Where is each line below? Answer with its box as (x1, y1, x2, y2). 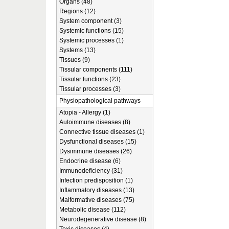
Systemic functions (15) (59, 27, 124, 34)
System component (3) (59, 17, 122, 25)
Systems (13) (59, 47, 96, 54)
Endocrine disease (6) (59, 157, 121, 165)
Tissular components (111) (59, 66, 132, 73)
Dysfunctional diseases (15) (59, 138, 136, 145)
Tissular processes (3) (59, 85, 121, 93)
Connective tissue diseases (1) (59, 128, 145, 135)
